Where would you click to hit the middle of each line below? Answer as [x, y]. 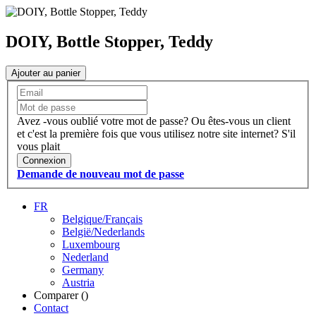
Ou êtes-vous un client [241, 121]
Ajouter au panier [46, 73]
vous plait [38, 147]
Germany [83, 270]
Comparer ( [59, 296]
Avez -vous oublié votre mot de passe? [103, 121]
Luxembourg [91, 245]
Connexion [44, 161]
